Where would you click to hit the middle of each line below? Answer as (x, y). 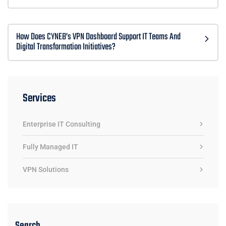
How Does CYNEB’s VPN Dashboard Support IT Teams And (98, 37)
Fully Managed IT (50, 147)
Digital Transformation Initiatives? (66, 47)
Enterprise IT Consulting (62, 124)
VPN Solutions (46, 170)
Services (39, 99)
